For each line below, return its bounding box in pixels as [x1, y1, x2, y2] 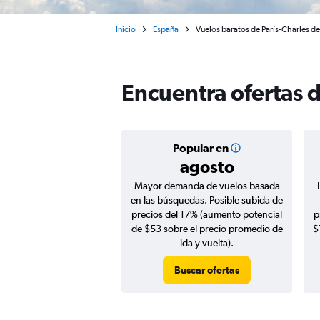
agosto [179, 156, 234, 176]
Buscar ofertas [174, 264, 239, 276]
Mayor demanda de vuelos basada [134, 180, 280, 191]
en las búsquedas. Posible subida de [131, 194, 283, 206]
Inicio [116, 24, 136, 34]
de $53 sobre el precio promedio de [131, 223, 283, 234]
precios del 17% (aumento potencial [131, 209, 282, 220]
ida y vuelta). [180, 237, 234, 249]
